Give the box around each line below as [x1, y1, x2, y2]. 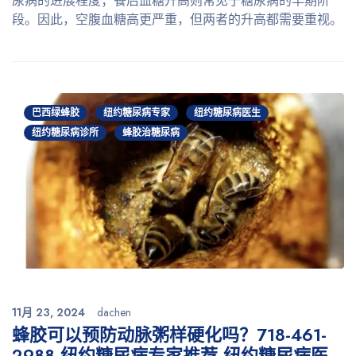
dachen [97, 304, 131, 320]
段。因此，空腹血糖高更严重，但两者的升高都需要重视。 [12, 10, 342, 29]
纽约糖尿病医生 [194, 106, 261, 121]
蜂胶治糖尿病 [122, 126, 180, 141]
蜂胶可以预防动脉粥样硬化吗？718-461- [12, 321, 327, 347]
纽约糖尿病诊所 [32, 126, 99, 141]
